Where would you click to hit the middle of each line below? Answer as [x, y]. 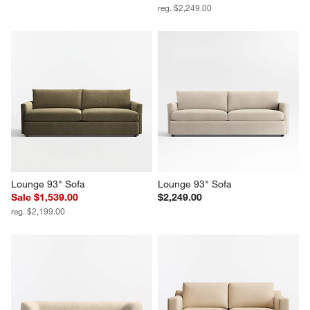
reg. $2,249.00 [185, 8]
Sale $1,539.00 [45, 198]
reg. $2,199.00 [38, 211]
